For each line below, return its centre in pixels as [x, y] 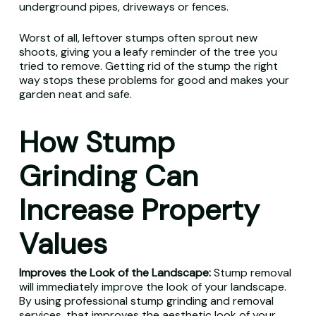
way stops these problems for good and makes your [154, 80]
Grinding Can [108, 176]
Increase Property [139, 210]
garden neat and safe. [75, 94]
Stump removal [252, 273]
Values [63, 244]
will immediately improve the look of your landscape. [152, 287]
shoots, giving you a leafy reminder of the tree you [148, 52]
